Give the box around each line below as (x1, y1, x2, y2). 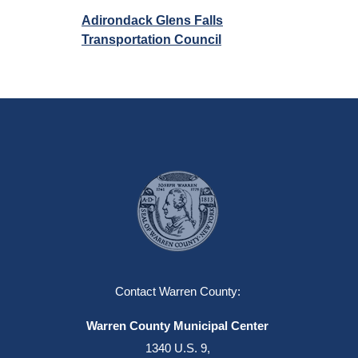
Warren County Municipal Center (86, 319, 268, 332)
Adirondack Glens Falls (82, 14, 223, 27)
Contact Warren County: (114, 284, 241, 298)
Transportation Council (82, 33, 221, 46)
